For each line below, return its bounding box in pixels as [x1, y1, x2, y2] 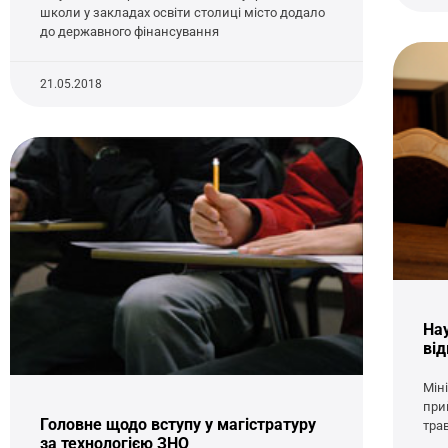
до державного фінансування [40, 23, 219, 39]
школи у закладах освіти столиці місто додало [40, 4, 325, 20]
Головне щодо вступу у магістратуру [40, 415, 316, 435]
